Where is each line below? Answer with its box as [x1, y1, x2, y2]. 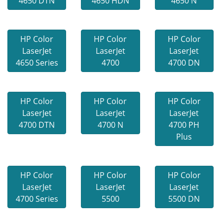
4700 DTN [19, 119, 55, 130]
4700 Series [15, 193, 58, 204]
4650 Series [15, 57, 58, 68]
